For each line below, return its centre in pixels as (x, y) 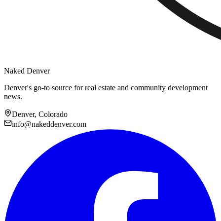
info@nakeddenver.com (49, 124)
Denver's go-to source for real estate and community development (106, 87)
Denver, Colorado (40, 114)
